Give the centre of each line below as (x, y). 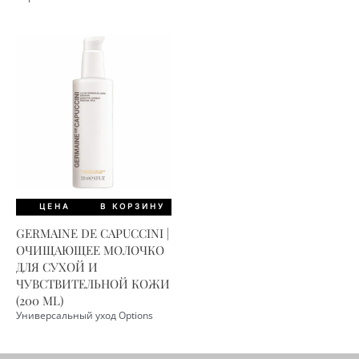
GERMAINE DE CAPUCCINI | (93, 233)
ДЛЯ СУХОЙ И (57, 266)
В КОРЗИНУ (133, 207)
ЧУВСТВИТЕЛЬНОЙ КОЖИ (93, 283)
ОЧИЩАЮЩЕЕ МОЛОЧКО (90, 250)
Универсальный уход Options (85, 315)
